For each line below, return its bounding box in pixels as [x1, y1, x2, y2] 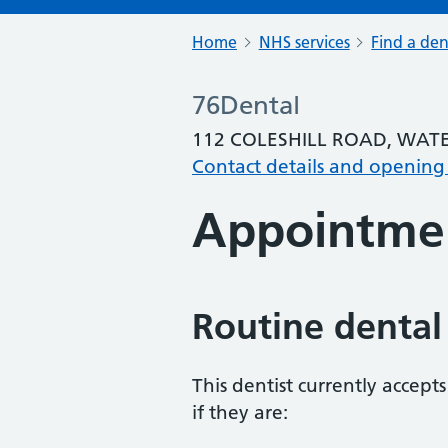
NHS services [258, 32, 350, 52]
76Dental [192, 90, 300, 121]
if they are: [192, 401, 288, 424]
